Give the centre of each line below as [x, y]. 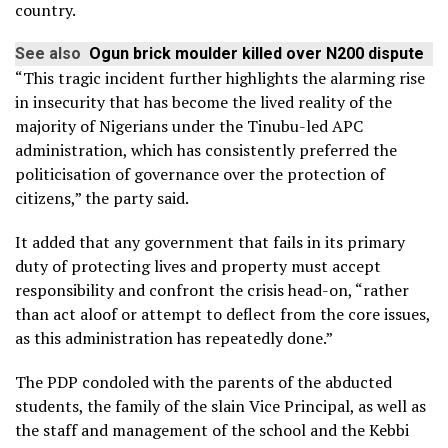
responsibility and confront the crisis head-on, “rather [212, 289]
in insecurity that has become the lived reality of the [203, 101]
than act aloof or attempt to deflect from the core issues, [222, 313]
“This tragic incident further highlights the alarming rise [220, 77]
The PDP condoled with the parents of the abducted [203, 381]
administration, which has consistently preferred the [206, 149]
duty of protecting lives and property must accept [198, 265]
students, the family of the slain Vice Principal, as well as [220, 405]
